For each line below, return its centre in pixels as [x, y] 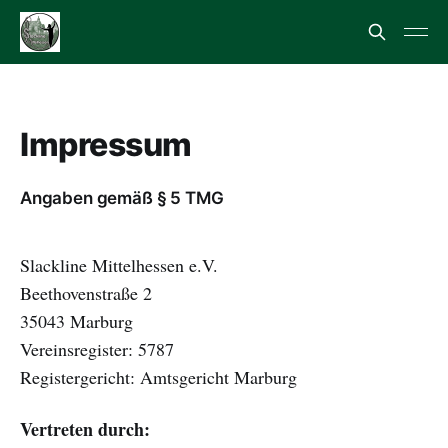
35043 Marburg [76, 321]
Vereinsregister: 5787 [97, 349]
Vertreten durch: [85, 429]
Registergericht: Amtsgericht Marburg [158, 377]
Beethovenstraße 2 [86, 293]
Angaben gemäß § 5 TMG [122, 198]
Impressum [106, 144]
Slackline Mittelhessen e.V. [119, 265]
